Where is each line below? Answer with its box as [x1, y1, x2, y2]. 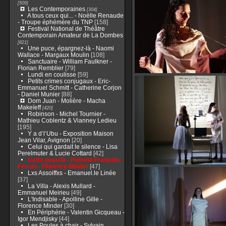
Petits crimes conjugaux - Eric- [27, 78, 110, 84]
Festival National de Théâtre [27, 25, 105, 32]
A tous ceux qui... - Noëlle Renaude [27, 12, 124, 19]
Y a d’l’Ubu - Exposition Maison [27, 130, 114, 137]
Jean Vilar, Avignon [17, 137, 70, 143]
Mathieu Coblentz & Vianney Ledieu [17, 117, 117, 124]
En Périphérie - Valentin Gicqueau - [27, 209, 125, 215]
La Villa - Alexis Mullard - [27, 183, 95, 189]
